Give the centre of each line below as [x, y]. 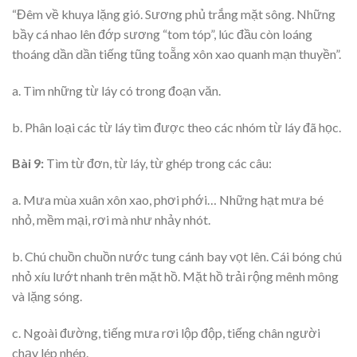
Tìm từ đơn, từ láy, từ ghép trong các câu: [158, 163]
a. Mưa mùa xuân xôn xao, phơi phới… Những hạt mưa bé [168, 200]
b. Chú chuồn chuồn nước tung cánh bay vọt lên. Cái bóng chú [177, 256]
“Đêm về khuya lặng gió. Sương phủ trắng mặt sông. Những [174, 14]
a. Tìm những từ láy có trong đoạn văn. [116, 90]
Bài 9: [28, 163]
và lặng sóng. [47, 296]
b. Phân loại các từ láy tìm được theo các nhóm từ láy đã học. [177, 127]
